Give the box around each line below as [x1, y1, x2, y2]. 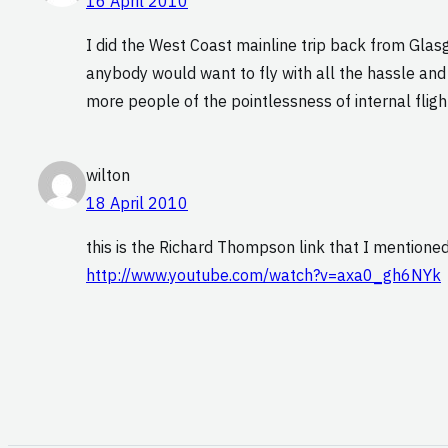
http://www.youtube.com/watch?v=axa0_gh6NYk [86, 265, 441, 286]
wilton [86, 165, 130, 186]
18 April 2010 [86, 193, 188, 214]
